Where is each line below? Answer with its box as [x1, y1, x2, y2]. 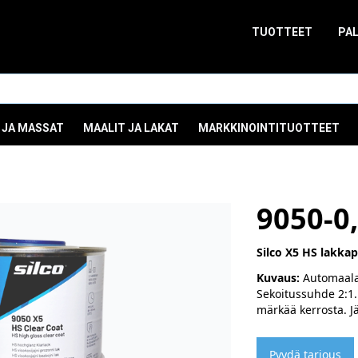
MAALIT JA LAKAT [83, 121, 179, 134]
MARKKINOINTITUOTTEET [198, 121, 340, 134]
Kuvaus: [256, 270, 300, 285]
